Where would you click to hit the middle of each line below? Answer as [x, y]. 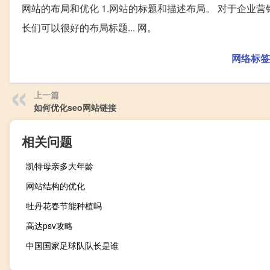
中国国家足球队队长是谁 [72, 246]
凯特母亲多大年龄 [60, 166]
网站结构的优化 [55, 186]
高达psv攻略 [49, 226]
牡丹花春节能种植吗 [64, 206]
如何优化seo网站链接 [75, 108]
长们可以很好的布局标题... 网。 [89, 28]
